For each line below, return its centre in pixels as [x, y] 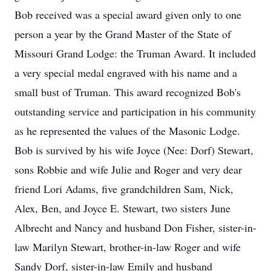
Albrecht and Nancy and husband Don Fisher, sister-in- [135, 227]
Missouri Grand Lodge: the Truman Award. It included [135, 53]
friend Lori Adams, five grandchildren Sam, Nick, [124, 189]
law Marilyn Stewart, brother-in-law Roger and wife [128, 247]
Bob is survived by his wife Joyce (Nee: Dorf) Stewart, [134, 150]
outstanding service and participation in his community [135, 111]
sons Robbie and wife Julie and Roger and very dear [128, 169]
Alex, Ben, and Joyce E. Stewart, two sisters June [122, 208]
